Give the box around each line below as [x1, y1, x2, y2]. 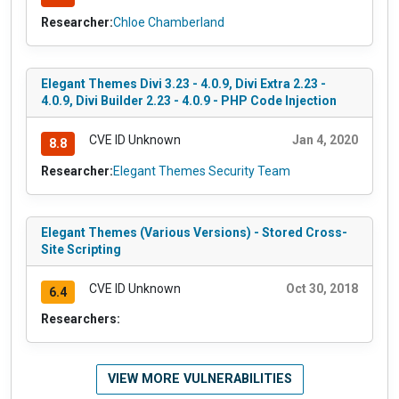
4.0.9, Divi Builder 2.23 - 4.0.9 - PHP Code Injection [41, 93, 337, 108]
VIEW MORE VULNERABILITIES [107, 371, 292, 387]
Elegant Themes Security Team [113, 163, 290, 178]
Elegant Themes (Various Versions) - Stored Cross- [41, 224, 347, 240]
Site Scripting [41, 241, 121, 256]
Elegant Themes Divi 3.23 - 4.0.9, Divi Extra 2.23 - [41, 76, 326, 91]
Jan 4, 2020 [292, 132, 358, 147]
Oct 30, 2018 [286, 281, 358, 296]
